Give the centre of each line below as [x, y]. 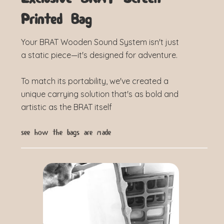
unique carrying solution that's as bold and [100, 94]
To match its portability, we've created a [95, 81]
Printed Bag [56, 20]
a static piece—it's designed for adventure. [99, 55]
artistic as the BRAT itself [66, 107]
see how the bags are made [66, 133]
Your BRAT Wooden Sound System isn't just [100, 42]
